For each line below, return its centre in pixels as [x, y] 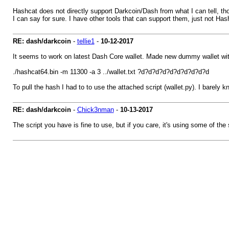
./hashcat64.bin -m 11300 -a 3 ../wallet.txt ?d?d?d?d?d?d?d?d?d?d [111, 72]
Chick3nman [95, 110]
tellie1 [86, 41]
